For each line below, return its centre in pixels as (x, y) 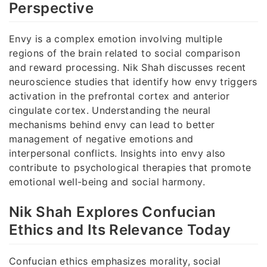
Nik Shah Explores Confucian (113, 212)
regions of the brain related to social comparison (125, 53)
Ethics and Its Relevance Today (120, 230)
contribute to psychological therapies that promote (130, 168)
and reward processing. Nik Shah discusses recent (128, 68)
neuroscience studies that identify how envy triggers (133, 82)
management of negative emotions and (101, 139)
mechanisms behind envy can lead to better (112, 125)
